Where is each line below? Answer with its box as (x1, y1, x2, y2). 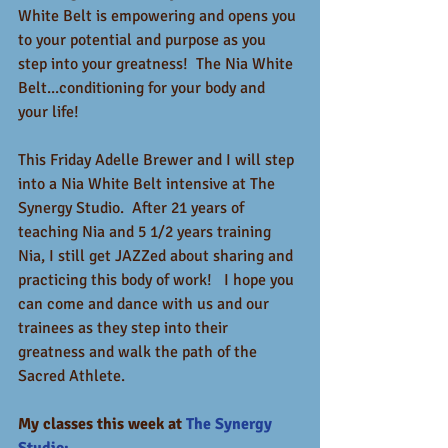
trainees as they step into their (18, 318, 232, 338)
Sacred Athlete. (18, 366, 125, 386)
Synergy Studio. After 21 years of (18, 198, 248, 218)
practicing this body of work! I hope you (18, 270, 298, 290)
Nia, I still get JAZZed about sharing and (18, 246, 297, 266)
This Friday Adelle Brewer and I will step (18, 150, 298, 170)
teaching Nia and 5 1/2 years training (18, 222, 275, 242)
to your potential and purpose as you (18, 30, 270, 50)
